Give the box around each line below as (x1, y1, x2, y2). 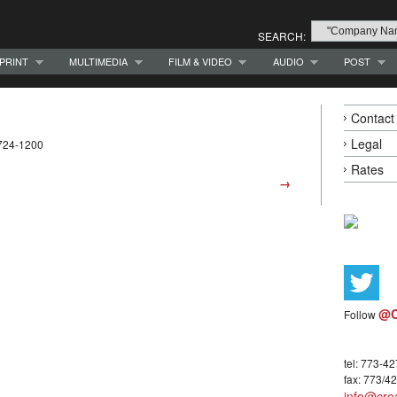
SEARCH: (258, 28, 306, 43)
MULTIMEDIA (69, 53, 128, 68)
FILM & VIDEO (167, 53, 232, 68)
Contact (351, 109, 394, 128)
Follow (344, 307, 378, 323)
